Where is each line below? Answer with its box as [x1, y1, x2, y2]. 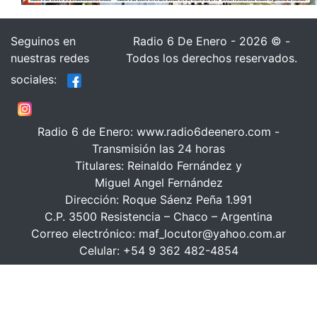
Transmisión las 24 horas [92, 141, 225, 156]
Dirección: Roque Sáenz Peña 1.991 [65, 192, 252, 207]
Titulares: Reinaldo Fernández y [75, 158, 242, 173]
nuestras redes [11, 50, 89, 65]
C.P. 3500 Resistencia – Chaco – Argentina [45, 209, 272, 224]
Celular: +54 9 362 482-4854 [79, 243, 238, 258]
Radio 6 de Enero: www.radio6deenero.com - [38, 124, 279, 139]
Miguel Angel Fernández [94, 175, 223, 190]
